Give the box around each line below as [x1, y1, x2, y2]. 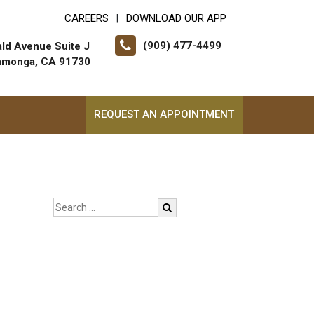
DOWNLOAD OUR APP [126, 12, 226, 25]
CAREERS [64, 12, 109, 25]
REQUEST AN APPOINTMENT [94, 108, 234, 121]
